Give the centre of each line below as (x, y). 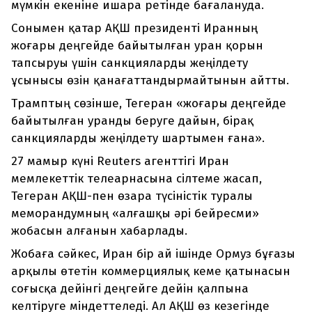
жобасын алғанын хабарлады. (99, 231)
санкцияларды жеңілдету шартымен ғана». (138, 139)
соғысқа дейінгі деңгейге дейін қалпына (130, 289)
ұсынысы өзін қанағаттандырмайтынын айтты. (150, 81)
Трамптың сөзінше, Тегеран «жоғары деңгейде (149, 104)
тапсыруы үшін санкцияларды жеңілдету (130, 63)
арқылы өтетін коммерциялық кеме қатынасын (151, 272)
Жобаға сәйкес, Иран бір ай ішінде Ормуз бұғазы (153, 254)
